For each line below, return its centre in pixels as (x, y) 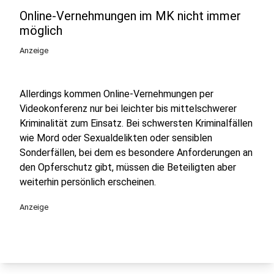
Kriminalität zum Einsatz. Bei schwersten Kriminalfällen (136, 123)
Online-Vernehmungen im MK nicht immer (130, 16)
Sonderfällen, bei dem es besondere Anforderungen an (136, 153)
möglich (41, 31)
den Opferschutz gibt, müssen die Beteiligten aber (128, 167)
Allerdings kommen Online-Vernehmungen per (117, 94)
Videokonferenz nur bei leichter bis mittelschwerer (128, 109)
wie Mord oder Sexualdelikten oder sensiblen (116, 138)
